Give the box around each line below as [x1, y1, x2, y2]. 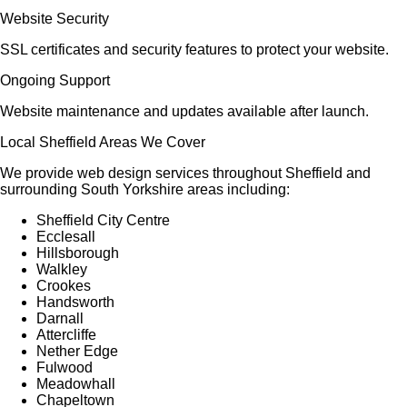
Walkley [36, 262, 87, 277]
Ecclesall [36, 229, 95, 244]
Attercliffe [36, 327, 96, 342]
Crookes [36, 278, 91, 293]
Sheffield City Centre [36, 213, 170, 228]
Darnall [36, 311, 84, 326]
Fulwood [36, 360, 93, 375]
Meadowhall [36, 376, 115, 392]
